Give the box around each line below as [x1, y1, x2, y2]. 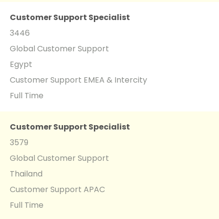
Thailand [10, 168, 43, 179]
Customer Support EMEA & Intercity [10, 74, 147, 86]
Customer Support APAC [10, 183, 105, 195]
